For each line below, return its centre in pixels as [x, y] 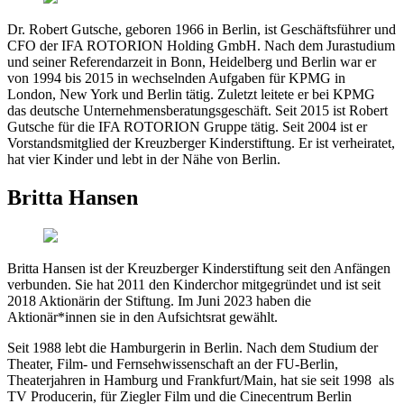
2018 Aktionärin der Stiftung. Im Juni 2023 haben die [159, 300]
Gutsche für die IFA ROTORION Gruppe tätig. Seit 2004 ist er [187, 127]
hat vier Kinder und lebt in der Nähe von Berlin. [144, 160]
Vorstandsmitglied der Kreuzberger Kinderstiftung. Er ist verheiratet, [201, 143]
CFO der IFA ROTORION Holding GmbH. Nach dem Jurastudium [201, 46]
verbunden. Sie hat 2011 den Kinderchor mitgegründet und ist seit [194, 284]
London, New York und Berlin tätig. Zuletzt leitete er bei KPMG [191, 95]
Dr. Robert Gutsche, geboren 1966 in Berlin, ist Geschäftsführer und [202, 30]
